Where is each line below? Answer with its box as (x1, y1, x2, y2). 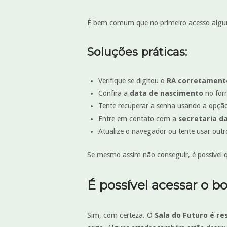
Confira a (98, 89, 130, 97)
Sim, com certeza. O (87, 211, 155, 220)
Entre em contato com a (98, 114, 178, 123)
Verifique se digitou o (98, 76, 167, 85)
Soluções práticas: (87, 45, 187, 59)
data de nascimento (129, 89, 203, 97)
